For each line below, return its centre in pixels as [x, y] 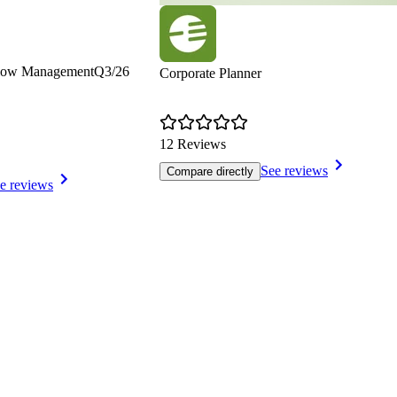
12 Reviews [193, 144]
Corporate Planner [210, 74]
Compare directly [210, 172]
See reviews [294, 171]
